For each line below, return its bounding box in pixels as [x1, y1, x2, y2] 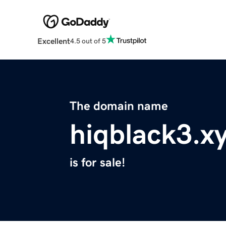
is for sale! [70, 156, 125, 169]
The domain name [70, 100, 168, 112]
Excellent [37, 37, 70, 45]
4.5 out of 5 [70, 37, 106, 44]
